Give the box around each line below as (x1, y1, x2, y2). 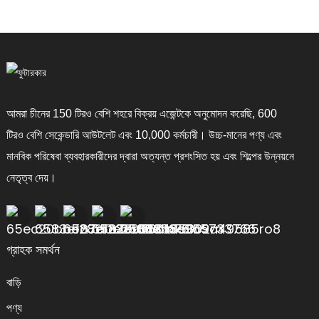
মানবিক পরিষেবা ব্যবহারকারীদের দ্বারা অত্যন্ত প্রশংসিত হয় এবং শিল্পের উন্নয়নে (6, 150, 294, 162)
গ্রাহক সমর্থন (6, 240, 60, 258)
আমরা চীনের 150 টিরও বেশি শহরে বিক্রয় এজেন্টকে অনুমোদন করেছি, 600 (6, 107, 277, 120)
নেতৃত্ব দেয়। (6, 171, 56, 184)
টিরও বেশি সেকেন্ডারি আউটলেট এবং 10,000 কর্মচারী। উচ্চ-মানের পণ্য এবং (6, 128, 282, 141)
